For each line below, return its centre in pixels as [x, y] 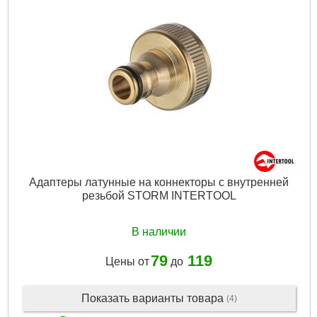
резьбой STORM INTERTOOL [159, 195]
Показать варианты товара [154, 298]
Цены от [127, 261]
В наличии [159, 232]
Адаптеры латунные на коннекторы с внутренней [159, 182]
